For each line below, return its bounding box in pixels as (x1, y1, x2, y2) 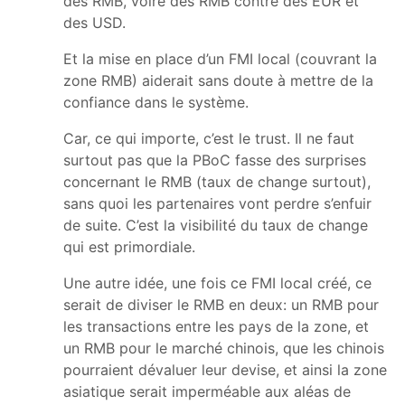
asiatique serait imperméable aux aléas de (63, 381, 351, 400)
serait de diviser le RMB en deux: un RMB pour (63, 295, 379, 314)
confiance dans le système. (63, 92, 249, 111)
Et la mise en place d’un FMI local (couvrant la (63, 49, 377, 68)
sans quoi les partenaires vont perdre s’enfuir (63, 193, 372, 212)
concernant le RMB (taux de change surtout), (63, 172, 371, 191)
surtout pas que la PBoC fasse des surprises (63, 150, 366, 169)
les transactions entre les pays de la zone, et (63, 316, 369, 335)
